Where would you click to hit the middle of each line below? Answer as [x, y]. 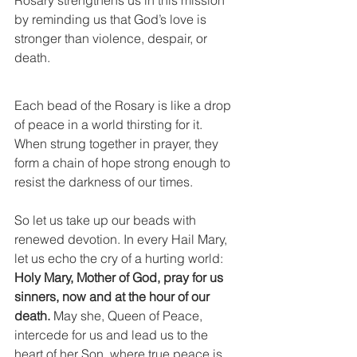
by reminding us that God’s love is [112, 19]
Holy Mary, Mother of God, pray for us [120, 277]
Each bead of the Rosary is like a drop [124, 105]
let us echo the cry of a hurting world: [120, 258]
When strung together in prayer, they [118, 143]
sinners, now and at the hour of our [114, 296]
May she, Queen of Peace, [128, 316]
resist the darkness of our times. [104, 182]
